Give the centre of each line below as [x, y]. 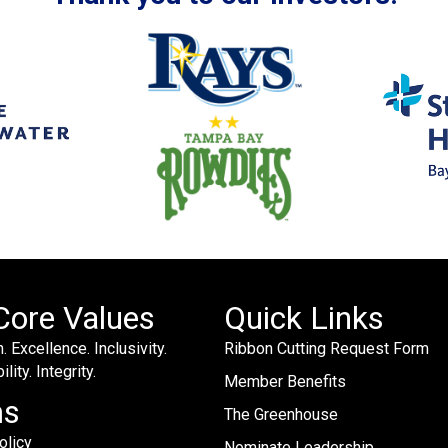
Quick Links [304, 318]
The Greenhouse [281, 415]
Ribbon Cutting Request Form [326, 349]
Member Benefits [285, 382]
